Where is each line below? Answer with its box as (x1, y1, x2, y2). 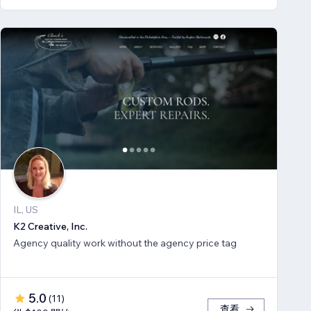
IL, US (13, 203, 38, 217)
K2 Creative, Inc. (13, 220, 87, 233)
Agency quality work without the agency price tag (13, 237, 237, 250)
